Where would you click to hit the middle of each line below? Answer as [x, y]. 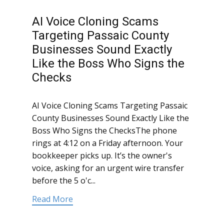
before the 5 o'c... [64, 181]
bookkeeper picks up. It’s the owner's [102, 156]
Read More [52, 199]
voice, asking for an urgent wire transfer [108, 168]
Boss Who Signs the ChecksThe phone [104, 131]
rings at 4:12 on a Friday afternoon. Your [107, 143]
